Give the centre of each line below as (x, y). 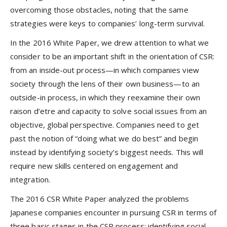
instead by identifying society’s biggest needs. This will (107, 152)
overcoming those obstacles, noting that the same (99, 9)
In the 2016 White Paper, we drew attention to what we (109, 42)
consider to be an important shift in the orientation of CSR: (112, 56)
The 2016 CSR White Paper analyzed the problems (100, 199)
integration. (30, 179)
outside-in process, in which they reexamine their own (105, 97)
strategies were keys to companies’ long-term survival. (108, 23)
